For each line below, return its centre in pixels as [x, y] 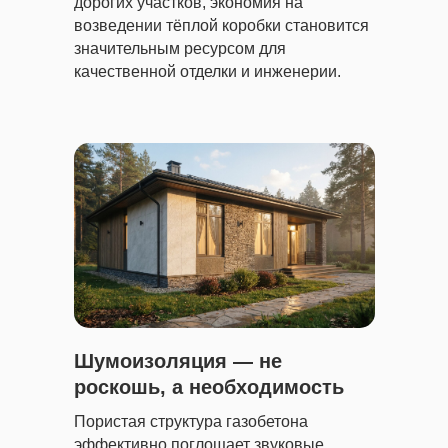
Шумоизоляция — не [178, 361]
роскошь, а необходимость [209, 387]
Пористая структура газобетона [191, 421]
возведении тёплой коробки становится [221, 25]
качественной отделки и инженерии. [207, 71]
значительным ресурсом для [180, 48]
